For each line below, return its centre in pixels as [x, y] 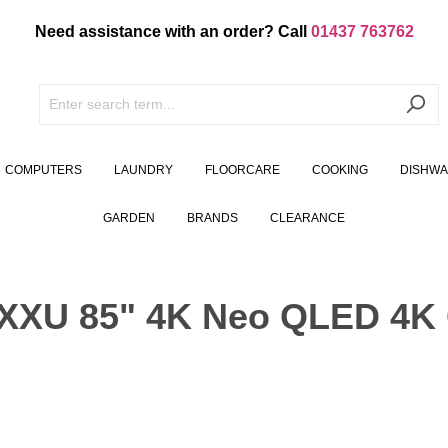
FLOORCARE [242, 170]
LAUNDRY [143, 170]
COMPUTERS [43, 170]
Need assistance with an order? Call [172, 31]
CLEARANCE [307, 218]
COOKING [339, 170]
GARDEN [129, 218]
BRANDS [212, 218]
